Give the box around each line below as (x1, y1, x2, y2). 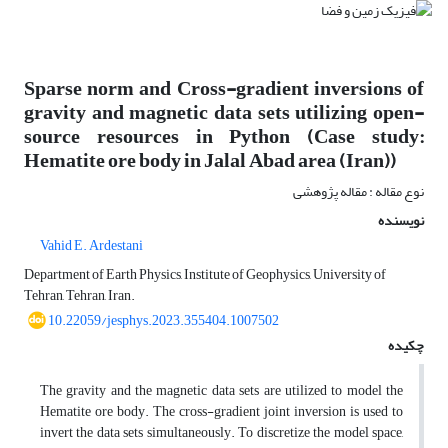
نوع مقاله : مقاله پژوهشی (293, 178, 424, 206)
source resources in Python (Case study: (24, 117, 424, 157)
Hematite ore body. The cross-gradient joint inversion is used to (40, 398, 403, 426)
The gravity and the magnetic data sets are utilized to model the (40, 377, 403, 405)
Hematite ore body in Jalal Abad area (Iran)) (24, 141, 396, 181)
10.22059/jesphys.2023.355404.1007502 (48, 307, 279, 335)
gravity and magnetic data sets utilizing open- (24, 93, 424, 133)
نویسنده (378, 207, 424, 235)
